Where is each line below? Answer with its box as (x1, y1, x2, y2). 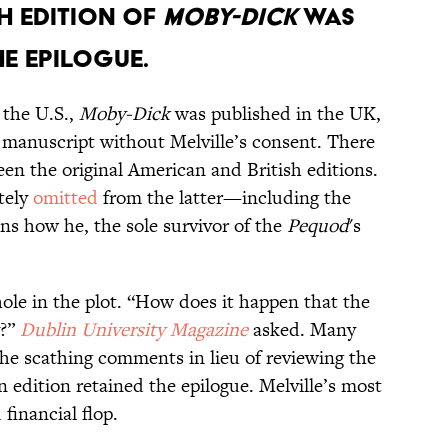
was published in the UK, (170, 100, 381, 128)
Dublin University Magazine (20, 316, 248, 344)
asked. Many (248, 316, 356, 344)
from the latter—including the (98, 184, 351, 212)
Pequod (287, 212, 349, 240)
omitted (33, 184, 98, 212)
